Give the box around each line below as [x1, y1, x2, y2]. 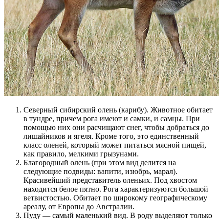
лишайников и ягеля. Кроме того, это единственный [23, 132, 199, 141]
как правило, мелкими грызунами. [23, 150, 139, 158]
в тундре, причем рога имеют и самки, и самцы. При [23, 114, 200, 123]
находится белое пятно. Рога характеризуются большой [23, 185, 208, 194]
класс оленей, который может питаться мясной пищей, [23, 141, 206, 150]
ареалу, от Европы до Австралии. [23, 202, 134, 211]
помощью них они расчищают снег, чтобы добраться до [23, 123, 209, 132]
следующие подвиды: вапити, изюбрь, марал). [23, 167, 177, 176]
